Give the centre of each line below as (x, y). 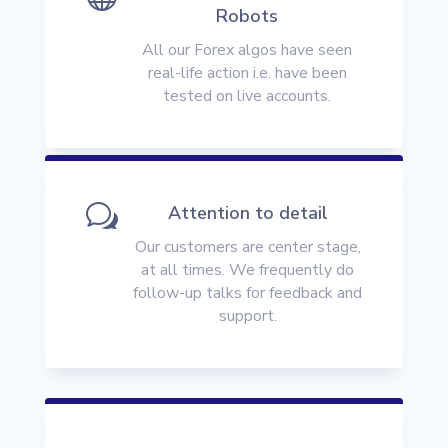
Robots (247, 16)
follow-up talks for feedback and (248, 292)
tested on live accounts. (247, 96)
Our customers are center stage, (247, 246)
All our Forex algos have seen (247, 50)
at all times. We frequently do (248, 269)
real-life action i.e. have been (247, 73)
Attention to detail (247, 212)
